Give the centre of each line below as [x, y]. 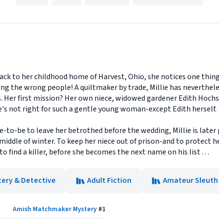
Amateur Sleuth [190, 180]
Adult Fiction [109, 180]
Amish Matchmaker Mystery [55, 209]
